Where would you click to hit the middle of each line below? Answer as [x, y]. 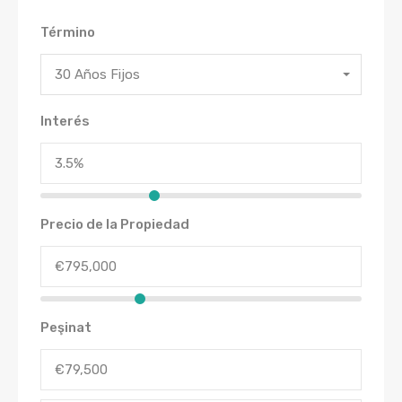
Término [68, 32]
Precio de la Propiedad [115, 224]
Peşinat [66, 327]
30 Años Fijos [97, 74]
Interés [65, 121]
